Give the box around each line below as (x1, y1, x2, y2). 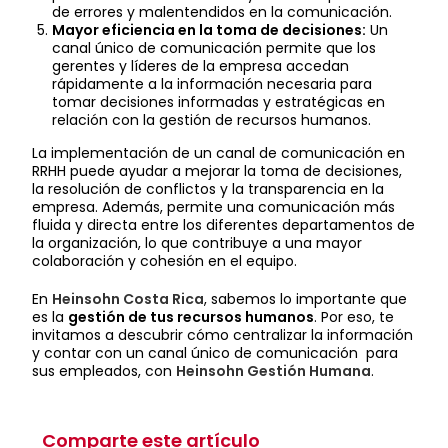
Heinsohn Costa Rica (52, 288, 205, 309)
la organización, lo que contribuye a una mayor (32, 232, 363, 253)
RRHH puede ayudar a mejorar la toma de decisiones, (32, 160, 403, 181)
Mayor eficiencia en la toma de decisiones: (52, 19, 367, 40)
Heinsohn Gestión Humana (176, 360, 372, 381)
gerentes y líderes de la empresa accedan (52, 55, 350, 76)
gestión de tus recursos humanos (68, 306, 315, 327)
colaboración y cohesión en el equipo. (32, 250, 298, 271)
